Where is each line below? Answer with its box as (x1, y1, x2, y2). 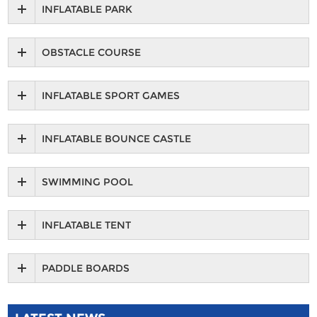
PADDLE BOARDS (42, 262, 130, 275)
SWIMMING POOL (42, 175, 134, 189)
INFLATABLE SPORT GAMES (42, 89, 180, 103)
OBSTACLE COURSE (42, 46, 142, 59)
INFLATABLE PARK (42, 3, 133, 16)
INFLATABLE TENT (42, 219, 132, 232)
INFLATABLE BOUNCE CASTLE (42, 132, 192, 146)
